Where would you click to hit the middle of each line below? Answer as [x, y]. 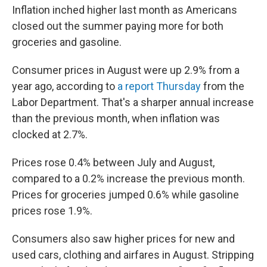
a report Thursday [159, 86]
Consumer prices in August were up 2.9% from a [126, 70]
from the [223, 86]
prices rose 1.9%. [52, 211]
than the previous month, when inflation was [116, 118]
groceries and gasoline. [67, 42]
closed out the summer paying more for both [118, 26]
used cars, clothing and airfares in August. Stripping [133, 255]
